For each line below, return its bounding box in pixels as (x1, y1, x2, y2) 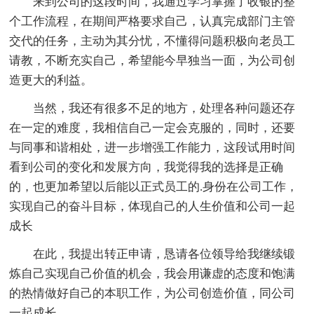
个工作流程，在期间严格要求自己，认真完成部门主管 (9, 14, 296, 28)
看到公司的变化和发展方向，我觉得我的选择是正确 (9, 160, 284, 174)
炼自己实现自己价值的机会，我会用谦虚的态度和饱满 (9, 266, 296, 280)
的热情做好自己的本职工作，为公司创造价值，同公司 (9, 286, 296, 300)
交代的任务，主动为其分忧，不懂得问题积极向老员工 (9, 34, 296, 48)
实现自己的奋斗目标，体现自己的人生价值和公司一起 (9, 199, 296, 213)
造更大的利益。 (9, 73, 93, 87)
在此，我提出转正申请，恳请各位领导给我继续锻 (9, 247, 296, 261)
